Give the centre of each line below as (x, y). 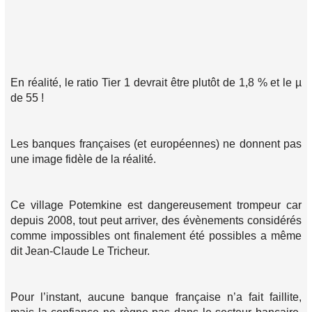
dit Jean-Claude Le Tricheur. (80, 251)
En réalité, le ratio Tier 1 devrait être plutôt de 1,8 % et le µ (156, 83)
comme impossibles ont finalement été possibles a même (156, 236)
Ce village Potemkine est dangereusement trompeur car (156, 205)
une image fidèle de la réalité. (83, 159)
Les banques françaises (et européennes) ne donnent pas (156, 144)
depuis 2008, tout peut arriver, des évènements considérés (156, 220)
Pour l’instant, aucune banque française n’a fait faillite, (156, 297)
